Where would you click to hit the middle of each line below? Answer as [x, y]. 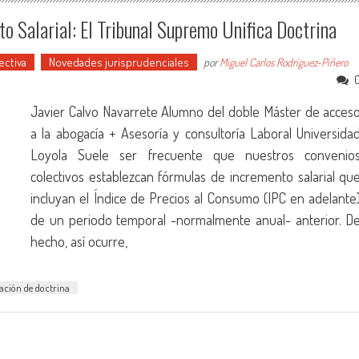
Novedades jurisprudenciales [119, 62]
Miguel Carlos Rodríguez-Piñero [284, 62]
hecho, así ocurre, [79, 241]
